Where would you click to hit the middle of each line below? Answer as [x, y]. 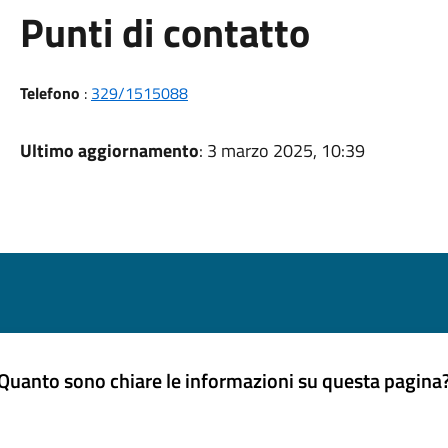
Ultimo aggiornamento [109, 150]
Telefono [49, 93]
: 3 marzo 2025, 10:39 [281, 150]
